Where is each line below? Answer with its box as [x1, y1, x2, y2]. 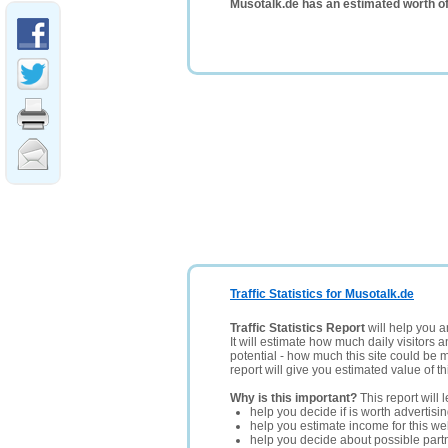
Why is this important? [230, 391, 357, 405]
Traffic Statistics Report [230, 321, 365, 335]
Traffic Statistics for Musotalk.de [230, 287, 414, 301]
